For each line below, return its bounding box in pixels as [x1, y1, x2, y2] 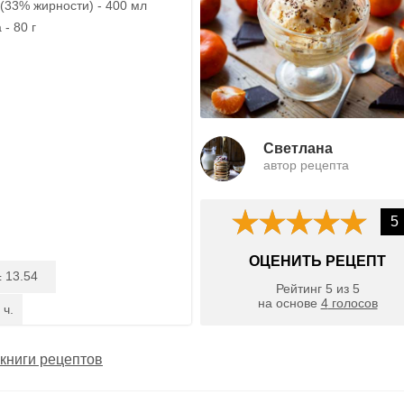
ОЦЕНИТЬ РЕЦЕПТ [249, 252, 386, 269]
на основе [257, 296, 321, 311]
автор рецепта [263, 157, 349, 172]
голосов [327, 296, 378, 311]
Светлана [263, 140, 333, 156]
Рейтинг [275, 281, 326, 297]
